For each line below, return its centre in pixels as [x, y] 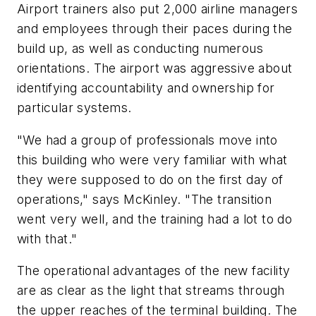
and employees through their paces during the [155, 29]
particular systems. [74, 108]
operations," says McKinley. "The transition [145, 199]
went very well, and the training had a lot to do [155, 219]
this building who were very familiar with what [152, 159]
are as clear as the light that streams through [151, 291]
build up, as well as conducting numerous [140, 49]
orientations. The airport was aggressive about [155, 68]
